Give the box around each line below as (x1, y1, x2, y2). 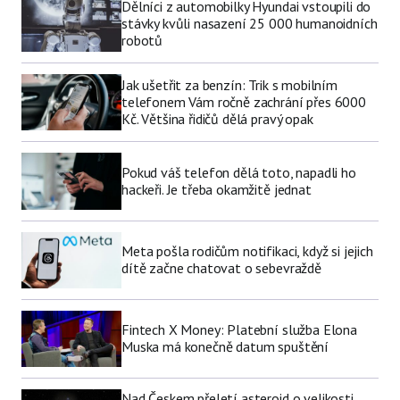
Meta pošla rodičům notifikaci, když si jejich (121, 242, 373, 261)
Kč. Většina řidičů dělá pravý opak (121, 110, 313, 129)
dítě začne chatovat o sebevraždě (121, 259, 321, 278)
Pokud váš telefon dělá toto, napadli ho (121, 163, 356, 181)
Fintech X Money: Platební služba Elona (121, 321, 357, 339)
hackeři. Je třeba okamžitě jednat (121, 180, 312, 198)
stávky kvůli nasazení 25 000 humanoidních (121, 14, 378, 33)
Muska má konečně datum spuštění (121, 337, 329, 356)
